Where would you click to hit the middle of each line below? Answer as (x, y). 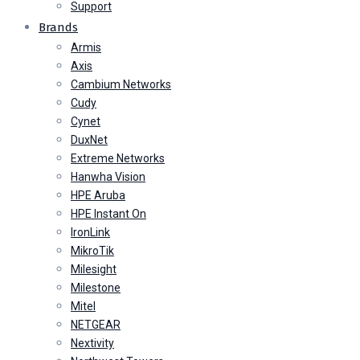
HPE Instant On (108, 214)
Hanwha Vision (108, 177)
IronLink (90, 232)
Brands (58, 27)
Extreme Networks (118, 158)
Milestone (96, 288)
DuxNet (89, 140)
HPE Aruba (98, 195)
